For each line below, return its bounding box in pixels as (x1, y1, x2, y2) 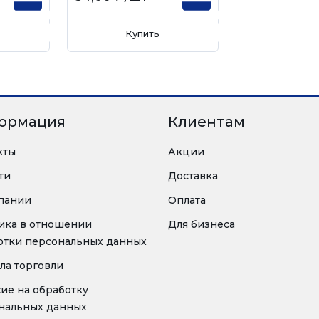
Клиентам (168, 113, 245, 130)
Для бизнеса (168, 218, 235, 231)
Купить (125, 28, 160, 39)
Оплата (168, 194, 206, 206)
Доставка (168, 169, 218, 182)
